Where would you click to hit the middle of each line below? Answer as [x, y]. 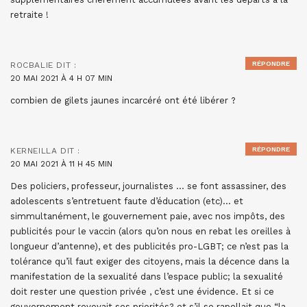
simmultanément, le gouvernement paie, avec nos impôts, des [148, 217]
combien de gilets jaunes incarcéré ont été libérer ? [123, 101]
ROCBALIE [32, 65]
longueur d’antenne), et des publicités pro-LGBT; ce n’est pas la [149, 247]
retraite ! [29, 15]
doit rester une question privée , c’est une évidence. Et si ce [142, 292]
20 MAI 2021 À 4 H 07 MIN [61, 78]
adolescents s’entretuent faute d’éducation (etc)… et [127, 201]
